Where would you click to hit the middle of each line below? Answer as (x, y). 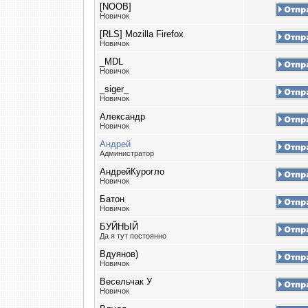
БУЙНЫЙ (119, 227)
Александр (122, 117)
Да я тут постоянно (134, 236)
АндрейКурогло (132, 172)
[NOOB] (115, 7)
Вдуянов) (119, 254)
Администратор (128, 153)
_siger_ (114, 89)
